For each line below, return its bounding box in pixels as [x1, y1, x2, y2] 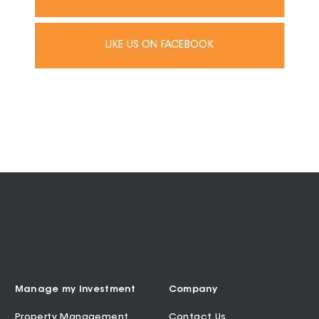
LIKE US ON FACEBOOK [105, 41, 214, 51]
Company [168, 285, 218, 295]
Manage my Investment [14, 285, 136, 295]
